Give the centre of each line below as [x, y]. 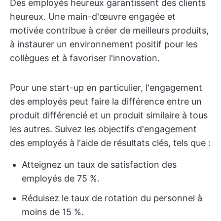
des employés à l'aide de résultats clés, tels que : [110, 143]
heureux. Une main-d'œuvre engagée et [93, 17]
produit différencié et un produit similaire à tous [109, 115]
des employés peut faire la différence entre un [106, 101]
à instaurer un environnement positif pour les [104, 44]
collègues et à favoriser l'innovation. [85, 58]
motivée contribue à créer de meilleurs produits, [109, 30]
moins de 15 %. [53, 212]
